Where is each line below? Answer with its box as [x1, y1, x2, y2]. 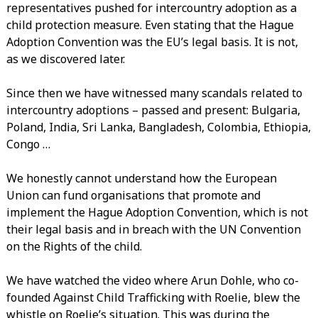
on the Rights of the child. [6, 238, 142, 254]
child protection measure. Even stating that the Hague [6, 16, 294, 33]
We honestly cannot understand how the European [6, 170, 277, 186]
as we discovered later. [6, 50, 125, 67]
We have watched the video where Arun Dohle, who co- [6, 272, 299, 288]
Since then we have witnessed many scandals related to [6, 84, 302, 101]
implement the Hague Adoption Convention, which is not [6, 204, 308, 220]
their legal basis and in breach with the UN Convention [6, 221, 301, 237]
